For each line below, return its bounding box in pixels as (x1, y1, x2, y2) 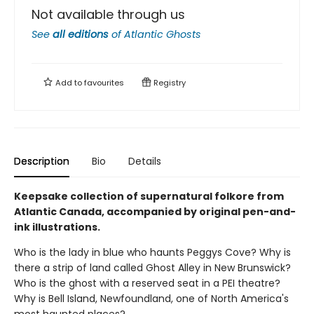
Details (128, 154, 161, 168)
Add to (53, 77, 84, 88)
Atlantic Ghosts (124, 27, 201, 41)
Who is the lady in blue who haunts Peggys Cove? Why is (14, 245, 291, 259)
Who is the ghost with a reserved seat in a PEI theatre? (14, 276, 280, 290)
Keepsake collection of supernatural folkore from (14, 189, 284, 203)
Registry (151, 77, 186, 88)
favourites (84, 77, 124, 88)
